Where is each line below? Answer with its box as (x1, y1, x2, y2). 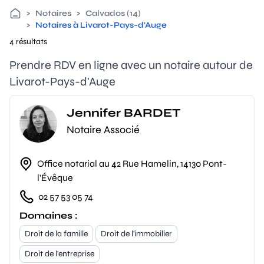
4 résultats (9, 37, 47, 47)
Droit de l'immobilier (101, 229, 172, 239)
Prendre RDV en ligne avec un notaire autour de (9, 58, 253, 72)
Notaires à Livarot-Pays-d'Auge (35, 20, 167, 30)
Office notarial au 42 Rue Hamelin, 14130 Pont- (37, 158, 227, 169)
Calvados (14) (85, 8, 141, 18)
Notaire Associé (67, 123, 140, 136)
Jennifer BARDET (67, 105, 180, 120)
